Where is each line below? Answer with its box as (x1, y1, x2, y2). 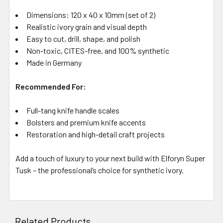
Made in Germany (26, 57, 82, 67)
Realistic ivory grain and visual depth (26, 21, 147, 31)
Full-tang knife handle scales (26, 105, 119, 115)
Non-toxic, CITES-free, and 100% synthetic (26, 45, 169, 55)
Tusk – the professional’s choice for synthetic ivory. (15, 165, 184, 175)
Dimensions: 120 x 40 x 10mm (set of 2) (26, 9, 155, 19)
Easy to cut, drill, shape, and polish (26, 33, 140, 43)
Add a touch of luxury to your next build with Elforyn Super (15, 153, 205, 163)
